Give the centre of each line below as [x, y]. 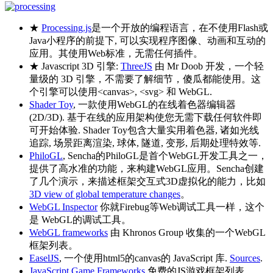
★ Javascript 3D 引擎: [75, 66]
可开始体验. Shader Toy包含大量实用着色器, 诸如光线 [144, 130]
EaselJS [44, 258]
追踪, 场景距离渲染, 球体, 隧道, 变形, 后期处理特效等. [145, 143]
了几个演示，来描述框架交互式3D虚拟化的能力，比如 [147, 181]
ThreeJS [136, 66]
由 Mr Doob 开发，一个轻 [208, 66]
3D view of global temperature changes [105, 194]
